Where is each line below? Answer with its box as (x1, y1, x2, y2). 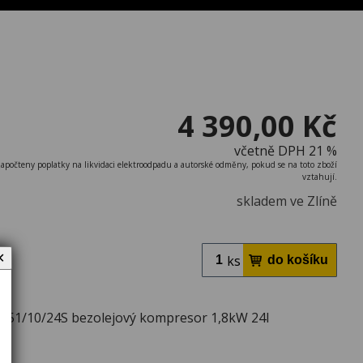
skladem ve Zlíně (237, 191, 337, 210)
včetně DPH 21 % (234, 141, 337, 160)
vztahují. (302, 170, 337, 182)
